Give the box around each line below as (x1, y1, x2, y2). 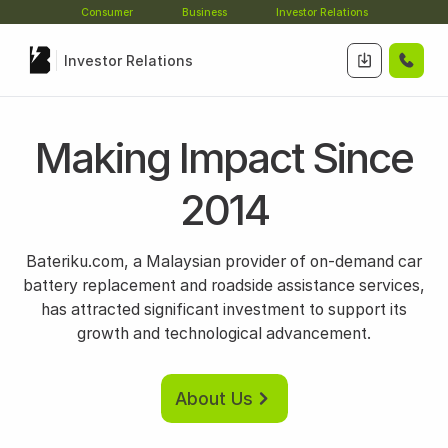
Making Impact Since (35, 132, 413, 183)
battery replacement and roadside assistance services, (23, 276, 425, 295)
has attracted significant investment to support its (41, 300, 407, 319)
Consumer (80, 5, 133, 19)
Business (181, 5, 227, 19)
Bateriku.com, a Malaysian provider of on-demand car (26, 252, 422, 271)
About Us (174, 387, 253, 409)
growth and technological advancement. (77, 324, 371, 343)
